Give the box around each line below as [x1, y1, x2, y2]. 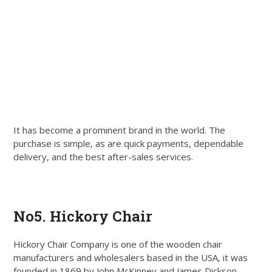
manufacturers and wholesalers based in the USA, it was [13, 251, 248, 263]
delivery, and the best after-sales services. [13, 150, 194, 163]
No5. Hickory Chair [13, 206, 153, 226]
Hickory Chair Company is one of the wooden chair [13, 237, 223, 250]
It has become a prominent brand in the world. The [13, 123, 226, 136]
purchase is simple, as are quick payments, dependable [13, 137, 244, 149]
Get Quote [114, 175, 158, 188]
